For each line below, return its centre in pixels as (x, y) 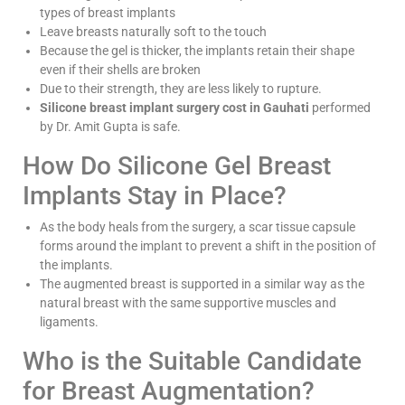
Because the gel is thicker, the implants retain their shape (197, 50)
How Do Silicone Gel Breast (177, 165)
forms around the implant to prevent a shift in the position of (208, 245)
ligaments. (69, 321)
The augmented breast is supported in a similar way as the (202, 283)
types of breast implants (108, 12)
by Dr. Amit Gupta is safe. (110, 126)
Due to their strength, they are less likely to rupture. (181, 88)
